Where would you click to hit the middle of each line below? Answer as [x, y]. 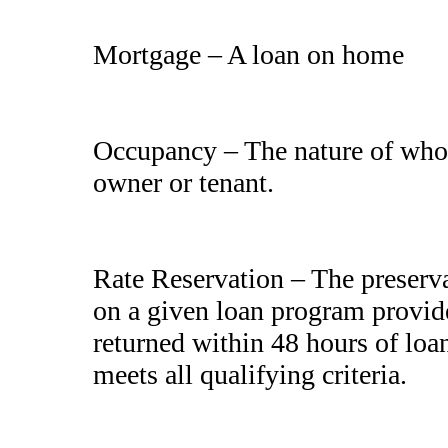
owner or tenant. [183, 182]
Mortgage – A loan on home [252, 54]
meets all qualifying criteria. [253, 374]
